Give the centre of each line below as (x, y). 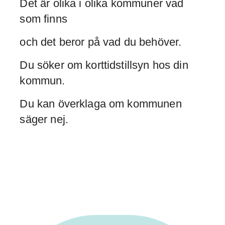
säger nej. (44, 120)
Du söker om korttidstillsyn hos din (104, 65)
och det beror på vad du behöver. (101, 42)
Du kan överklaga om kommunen (101, 104)
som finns (43, 19)
